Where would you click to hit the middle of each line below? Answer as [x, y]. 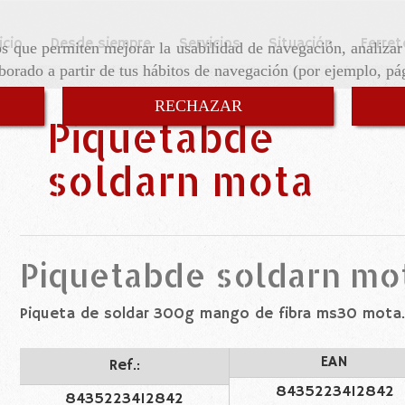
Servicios [210, 44]
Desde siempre [101, 44]
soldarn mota [181, 181]
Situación [301, 44]
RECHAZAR [198, 106]
